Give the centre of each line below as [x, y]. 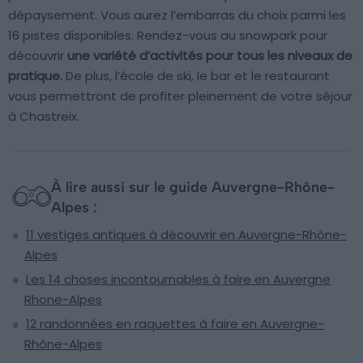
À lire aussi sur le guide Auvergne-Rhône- [193, 188]
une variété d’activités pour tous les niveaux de [210, 55]
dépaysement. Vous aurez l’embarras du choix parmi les [177, 15]
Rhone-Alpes [63, 299]
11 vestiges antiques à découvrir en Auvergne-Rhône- [186, 234]
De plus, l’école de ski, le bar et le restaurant [196, 75]
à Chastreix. [44, 116]
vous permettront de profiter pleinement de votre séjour [180, 96]
